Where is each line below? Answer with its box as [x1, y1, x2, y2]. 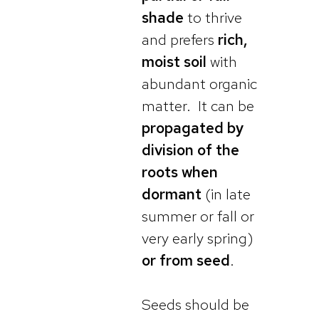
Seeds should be [142, 295, 249, 315]
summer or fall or [142, 206, 254, 226]
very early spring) [142, 228, 253, 248]
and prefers [142, 29, 214, 49]
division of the [142, 140, 239, 159]
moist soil [142, 51, 210, 71]
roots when [142, 162, 218, 182]
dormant [142, 184, 202, 204]
